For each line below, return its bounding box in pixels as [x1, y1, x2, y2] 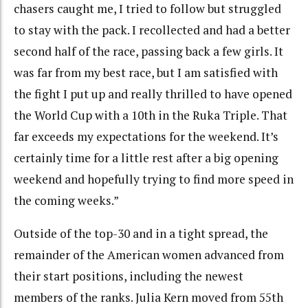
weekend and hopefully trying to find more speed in [14, 170, 294, 187]
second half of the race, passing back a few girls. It [14, 43, 283, 59]
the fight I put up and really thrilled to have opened [14, 85, 292, 102]
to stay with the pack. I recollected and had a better [14, 21, 290, 38]
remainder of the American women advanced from [14, 247, 284, 263]
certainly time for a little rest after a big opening [14, 149, 278, 166]
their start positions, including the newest [14, 268, 243, 285]
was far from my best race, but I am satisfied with [14, 64, 278, 80]
